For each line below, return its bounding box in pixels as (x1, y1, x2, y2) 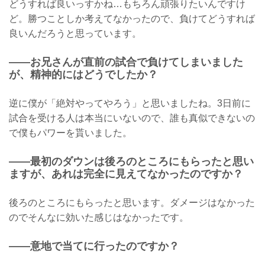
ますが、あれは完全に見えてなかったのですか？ (9, 167, 243, 180)
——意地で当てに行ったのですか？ (9, 240, 179, 252)
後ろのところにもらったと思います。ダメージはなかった (9, 198, 255, 208)
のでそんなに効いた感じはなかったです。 (9, 212, 189, 223)
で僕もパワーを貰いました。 (9, 128, 132, 138)
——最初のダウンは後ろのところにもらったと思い (9, 155, 254, 167)
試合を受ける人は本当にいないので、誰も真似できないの (9, 113, 255, 124)
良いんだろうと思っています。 (9, 28, 141, 38)
